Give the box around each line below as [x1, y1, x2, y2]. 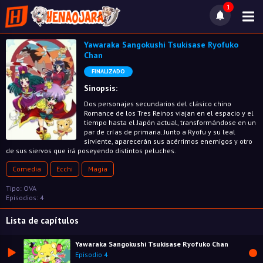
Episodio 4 [75, 250, 108, 259]
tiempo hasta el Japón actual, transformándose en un [84, 118, 256, 127]
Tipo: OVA [6, 184, 36, 193]
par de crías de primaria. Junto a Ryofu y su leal [84, 127, 235, 136]
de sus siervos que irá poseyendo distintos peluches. [6, 146, 176, 155]
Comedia [12, 164, 41, 173]
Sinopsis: [84, 83, 117, 93]
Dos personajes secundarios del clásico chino [84, 99, 231, 108]
